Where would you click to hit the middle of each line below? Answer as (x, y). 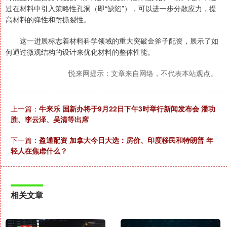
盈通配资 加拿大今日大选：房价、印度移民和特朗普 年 (126, 140)
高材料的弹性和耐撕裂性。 (48, 20)
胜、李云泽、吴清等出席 (50, 119)
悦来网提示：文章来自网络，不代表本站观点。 (143, 73)
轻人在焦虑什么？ (39, 151)
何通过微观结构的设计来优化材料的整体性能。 (80, 52)
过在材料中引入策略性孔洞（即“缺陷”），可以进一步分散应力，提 (111, 8)
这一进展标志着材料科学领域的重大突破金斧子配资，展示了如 (112, 41)
